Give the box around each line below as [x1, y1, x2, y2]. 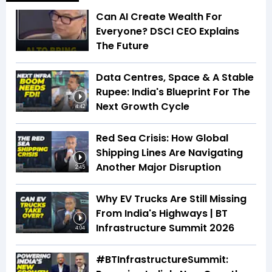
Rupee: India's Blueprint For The [96, 85, 250, 100]
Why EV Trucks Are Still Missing [96, 192, 246, 206]
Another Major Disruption [96, 160, 221, 175]
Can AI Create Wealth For [96, 10, 222, 24]
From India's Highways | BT [96, 206, 228, 221]
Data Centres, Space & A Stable [96, 70, 254, 85]
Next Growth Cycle [96, 100, 189, 114]
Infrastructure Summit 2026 [96, 221, 234, 236]
